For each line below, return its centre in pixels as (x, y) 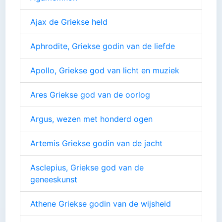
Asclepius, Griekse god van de (87, 167)
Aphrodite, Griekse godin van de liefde (103, 46)
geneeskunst (54, 179)
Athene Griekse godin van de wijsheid (101, 203)
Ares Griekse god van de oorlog (90, 94)
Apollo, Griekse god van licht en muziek (105, 70)
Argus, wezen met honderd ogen (91, 119)
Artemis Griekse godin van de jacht (96, 143)
